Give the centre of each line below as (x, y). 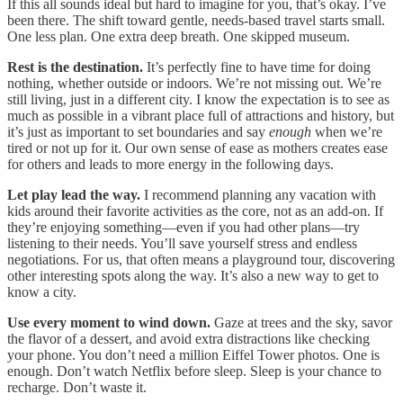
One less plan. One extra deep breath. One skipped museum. (179, 36)
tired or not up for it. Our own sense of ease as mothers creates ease (197, 148)
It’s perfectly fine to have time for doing (257, 67)
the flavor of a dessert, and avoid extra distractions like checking (188, 338)
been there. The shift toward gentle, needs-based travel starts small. (196, 20)
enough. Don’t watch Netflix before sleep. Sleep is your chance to (194, 371)
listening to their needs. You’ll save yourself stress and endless (182, 243)
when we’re (347, 131)
